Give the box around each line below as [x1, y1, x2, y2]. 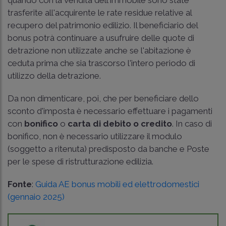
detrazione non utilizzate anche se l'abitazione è [8, 45, 191, 55]
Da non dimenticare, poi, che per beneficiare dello [8, 93, 199, 103]
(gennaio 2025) [8, 191, 65, 202]
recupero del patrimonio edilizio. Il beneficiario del [8, 20, 198, 30]
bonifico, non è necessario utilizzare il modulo [8, 131, 182, 141]
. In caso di [172, 118, 212, 129]
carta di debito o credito [68, 118, 172, 129]
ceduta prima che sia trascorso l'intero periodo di [8, 58, 195, 68]
